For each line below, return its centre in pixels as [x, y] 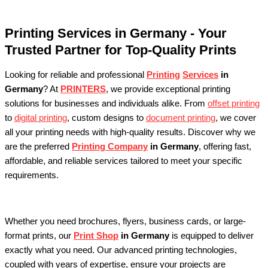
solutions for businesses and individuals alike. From [106, 103]
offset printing [234, 103]
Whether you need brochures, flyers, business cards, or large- [125, 221]
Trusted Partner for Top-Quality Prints [121, 50]
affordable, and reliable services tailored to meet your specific [124, 161]
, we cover [236, 118]
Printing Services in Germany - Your [116, 33]
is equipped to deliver [211, 235]
